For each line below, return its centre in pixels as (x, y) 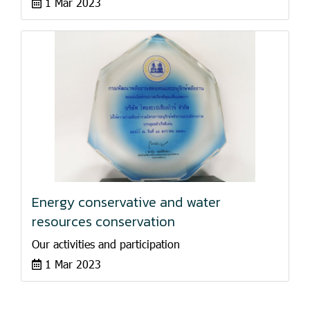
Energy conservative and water (126, 202)
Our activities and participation (106, 244)
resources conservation (103, 221)
